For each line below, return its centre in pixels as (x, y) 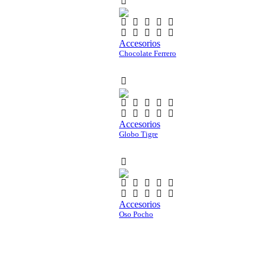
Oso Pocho (136, 214)
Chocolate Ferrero (148, 54)
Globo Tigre (138, 134)
